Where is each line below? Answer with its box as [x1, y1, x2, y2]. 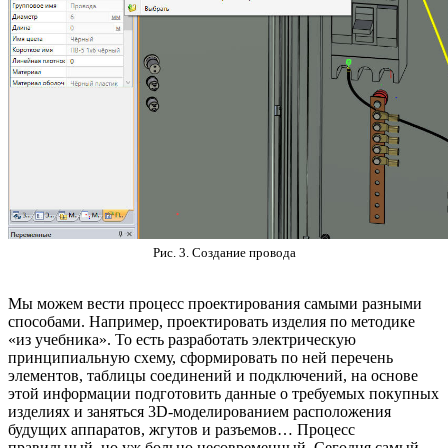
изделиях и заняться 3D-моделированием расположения [8, 403, 391, 421]
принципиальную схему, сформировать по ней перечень [8, 349, 393, 367]
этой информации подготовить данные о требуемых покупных [8, 385, 439, 403]
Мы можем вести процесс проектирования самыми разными [8, 295, 422, 313]
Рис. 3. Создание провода [152, 245, 296, 261]
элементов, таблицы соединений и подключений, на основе [8, 367, 418, 385]
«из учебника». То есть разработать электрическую [8, 331, 356, 349]
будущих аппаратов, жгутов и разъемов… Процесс [8, 421, 355, 439]
